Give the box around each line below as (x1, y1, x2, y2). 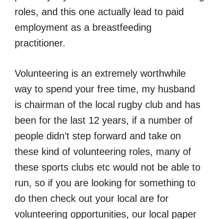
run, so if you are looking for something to (15, 177, 196, 188)
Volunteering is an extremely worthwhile (15, 67, 186, 79)
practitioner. (15, 37, 66, 48)
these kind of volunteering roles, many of (15, 146, 191, 157)
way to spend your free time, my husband (15, 83, 195, 94)
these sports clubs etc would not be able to (15, 161, 200, 173)
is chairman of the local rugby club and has (15, 99, 200, 110)
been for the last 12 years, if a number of (15, 114, 193, 126)
